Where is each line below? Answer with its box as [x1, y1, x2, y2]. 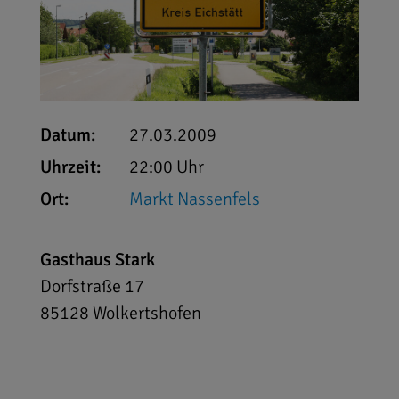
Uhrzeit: [39, 156, 101, 179]
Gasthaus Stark [39, 248, 155, 272]
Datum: [39, 124, 95, 147]
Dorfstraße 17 [39, 275, 144, 298]
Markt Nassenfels [128, 188, 260, 211]
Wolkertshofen [92, 302, 201, 325]
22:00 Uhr [128, 156, 204, 179]
